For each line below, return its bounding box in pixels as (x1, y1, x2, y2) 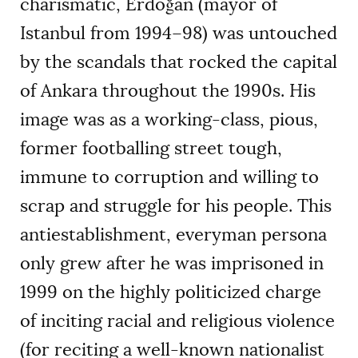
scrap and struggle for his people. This (20, 194, 332, 218)
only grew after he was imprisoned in (20, 252, 324, 276)
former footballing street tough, (20, 137, 282, 161)
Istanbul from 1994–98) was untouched (20, 22, 337, 46)
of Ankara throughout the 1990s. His (20, 79, 316, 103)
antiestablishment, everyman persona (20, 223, 327, 247)
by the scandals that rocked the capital (20, 50, 337, 74)
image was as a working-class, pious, (20, 108, 318, 132)
